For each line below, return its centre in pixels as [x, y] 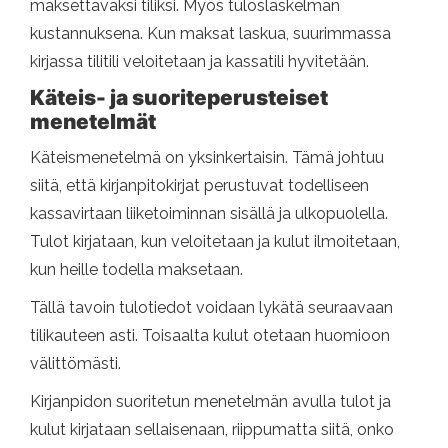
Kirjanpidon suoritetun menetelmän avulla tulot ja [210, 402]
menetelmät [93, 122]
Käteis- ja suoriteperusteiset [179, 98]
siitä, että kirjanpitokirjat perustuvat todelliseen [199, 186]
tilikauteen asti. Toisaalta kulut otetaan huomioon [210, 336]
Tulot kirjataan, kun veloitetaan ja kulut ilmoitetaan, [215, 242]
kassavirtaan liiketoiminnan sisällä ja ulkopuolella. [209, 214]
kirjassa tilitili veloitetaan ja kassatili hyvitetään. [199, 62]
